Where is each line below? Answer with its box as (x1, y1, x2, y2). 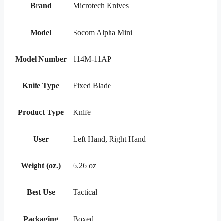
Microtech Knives (73, 1, 129, 10)
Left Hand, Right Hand (73, 134, 146, 143)
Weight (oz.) (21, 161, 61, 170)
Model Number (15, 54, 67, 63)
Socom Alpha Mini (73, 28, 132, 37)
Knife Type (22, 81, 59, 90)
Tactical (73, 187, 97, 196)
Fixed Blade (73, 81, 111, 90)
